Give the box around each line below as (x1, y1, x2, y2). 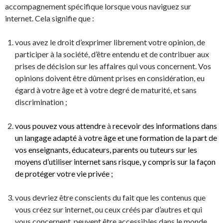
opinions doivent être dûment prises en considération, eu (15, 73, 205, 83)
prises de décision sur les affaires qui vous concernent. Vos (15, 61, 211, 71)
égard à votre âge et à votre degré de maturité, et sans (15, 85, 197, 95)
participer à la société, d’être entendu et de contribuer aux (15, 49, 209, 59)
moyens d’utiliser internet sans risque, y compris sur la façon (15, 157, 216, 166)
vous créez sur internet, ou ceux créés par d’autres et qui (15, 205, 202, 214)
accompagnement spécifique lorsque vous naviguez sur (5, 1, 191, 11)
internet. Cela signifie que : (5, 13, 94, 23)
